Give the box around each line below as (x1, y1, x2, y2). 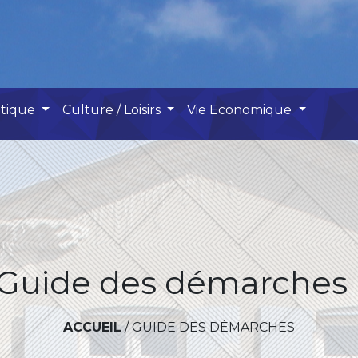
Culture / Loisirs (62, 102, 164, 117)
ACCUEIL (63, 319, 121, 335)
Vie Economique (187, 102, 296, 117)
